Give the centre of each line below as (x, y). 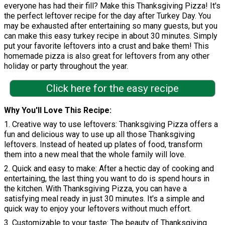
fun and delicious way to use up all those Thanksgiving (99, 134)
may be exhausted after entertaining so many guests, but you (111, 26)
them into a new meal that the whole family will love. (95, 154)
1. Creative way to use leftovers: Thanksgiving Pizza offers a (111, 124)
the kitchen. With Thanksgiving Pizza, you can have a (95, 188)
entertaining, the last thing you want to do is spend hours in (107, 178)
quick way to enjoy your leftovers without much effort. (98, 208)
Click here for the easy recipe (112, 89)
